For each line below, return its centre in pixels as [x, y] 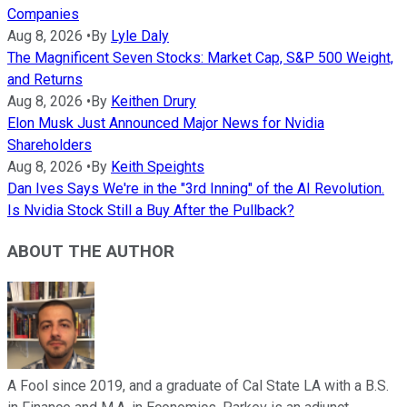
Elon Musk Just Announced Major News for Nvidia [166, 124]
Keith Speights [158, 167]
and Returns [45, 80]
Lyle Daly [140, 36]
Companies [43, 15]
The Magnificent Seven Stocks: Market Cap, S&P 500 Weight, [200, 58]
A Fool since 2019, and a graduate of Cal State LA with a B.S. [198, 385]
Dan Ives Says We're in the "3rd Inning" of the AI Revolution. [196, 189]
